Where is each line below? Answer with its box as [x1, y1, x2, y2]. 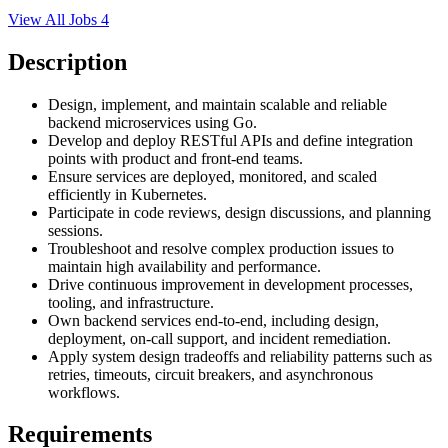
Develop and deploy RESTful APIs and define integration [48, 131, 413, 149]
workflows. [48, 383, 120, 401]
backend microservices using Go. [48, 113, 257, 131]
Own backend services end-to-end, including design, [48, 311, 379, 329]
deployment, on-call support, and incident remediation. [48, 329, 391, 347]
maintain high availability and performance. [48, 257, 321, 275]
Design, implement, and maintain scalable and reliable [48, 95, 387, 113]
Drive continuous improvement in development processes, [48, 275, 413, 293]
